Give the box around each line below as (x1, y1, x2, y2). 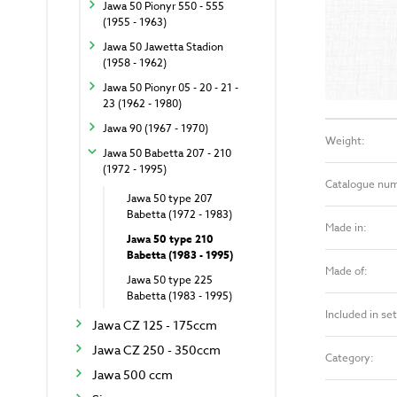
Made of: (325, 263, 368, 278)
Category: (325, 350, 374, 365)
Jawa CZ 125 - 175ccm (92, 316, 217, 334)
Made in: (325, 220, 367, 235)
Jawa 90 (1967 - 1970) (103, 121, 208, 136)
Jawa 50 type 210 (127, 231, 214, 247)
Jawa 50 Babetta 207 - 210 (103, 145, 231, 161)
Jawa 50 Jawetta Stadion (103, 39, 223, 55)
